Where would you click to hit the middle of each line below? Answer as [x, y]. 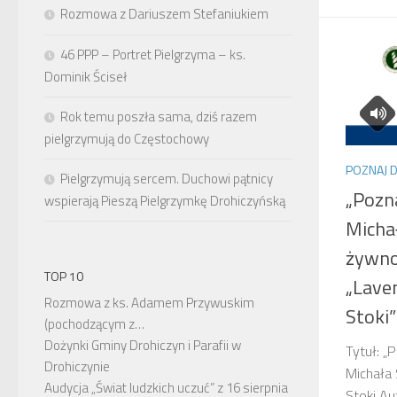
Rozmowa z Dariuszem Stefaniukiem [164, 14]
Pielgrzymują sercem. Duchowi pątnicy [167, 179]
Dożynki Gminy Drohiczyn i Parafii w [143, 345]
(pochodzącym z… [94, 324]
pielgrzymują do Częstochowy [127, 139]
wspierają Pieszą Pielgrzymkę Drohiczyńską [165, 201]
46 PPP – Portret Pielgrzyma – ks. [153, 54]
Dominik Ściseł [86, 77]
